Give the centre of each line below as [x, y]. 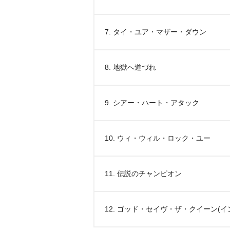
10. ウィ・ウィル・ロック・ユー [158, 138]
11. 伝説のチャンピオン [143, 174]
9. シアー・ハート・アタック [152, 103]
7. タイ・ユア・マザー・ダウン [156, 32]
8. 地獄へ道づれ [130, 67]
